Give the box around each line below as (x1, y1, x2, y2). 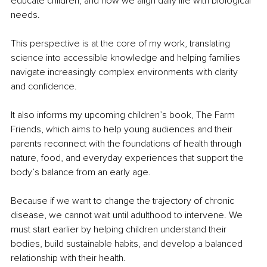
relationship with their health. (11, 252, 126, 265)
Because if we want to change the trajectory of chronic (11, 195, 237, 207)
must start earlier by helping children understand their (11, 223, 229, 236)
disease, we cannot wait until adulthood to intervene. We (11, 209, 245, 222)
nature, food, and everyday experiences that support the (11, 152, 246, 164)
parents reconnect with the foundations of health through (11, 138, 244, 150)
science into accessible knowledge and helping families (11, 52, 243, 64)
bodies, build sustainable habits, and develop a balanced (11, 238, 245, 250)
